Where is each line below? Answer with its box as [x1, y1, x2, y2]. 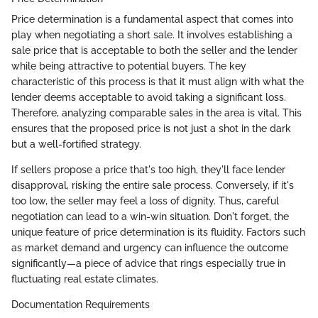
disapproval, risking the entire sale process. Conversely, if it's [11, 180, 294, 192]
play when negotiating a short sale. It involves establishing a [11, 29, 292, 41]
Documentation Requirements [11, 299, 150, 311]
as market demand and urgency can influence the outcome [11, 242, 288, 254]
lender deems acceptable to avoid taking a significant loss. [11, 92, 286, 104]
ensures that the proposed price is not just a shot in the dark [11, 123, 291, 135]
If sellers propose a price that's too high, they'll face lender [11, 164, 285, 176]
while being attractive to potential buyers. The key [11, 60, 246, 72]
